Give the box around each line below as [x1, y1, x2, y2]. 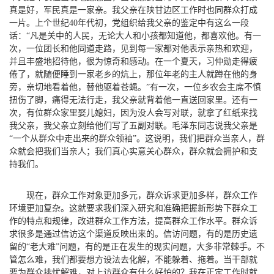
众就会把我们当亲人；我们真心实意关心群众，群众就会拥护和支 [9, 146, 257, 156]
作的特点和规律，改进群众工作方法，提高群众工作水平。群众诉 [9, 216, 257, 226]
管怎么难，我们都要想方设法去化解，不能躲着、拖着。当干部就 [9, 254, 257, 264]
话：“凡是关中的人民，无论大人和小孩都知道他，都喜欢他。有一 [9, 31, 261, 40]
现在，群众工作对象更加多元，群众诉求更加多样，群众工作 [26, 190, 257, 200]
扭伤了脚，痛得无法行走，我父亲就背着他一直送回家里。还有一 [9, 95, 257, 105]
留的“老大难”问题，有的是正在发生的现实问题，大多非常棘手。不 [9, 242, 265, 251]
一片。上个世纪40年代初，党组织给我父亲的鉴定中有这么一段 [9, 18, 249, 28]
